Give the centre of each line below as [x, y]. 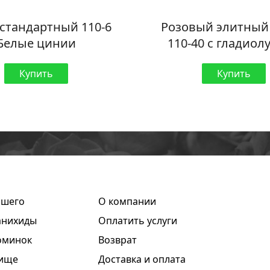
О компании [127, 202]
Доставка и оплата [142, 259]
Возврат [118, 240]
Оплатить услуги [138, 221]
